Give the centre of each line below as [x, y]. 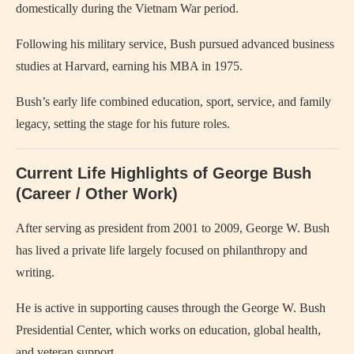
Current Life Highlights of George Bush [164, 173]
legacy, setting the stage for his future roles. [123, 123]
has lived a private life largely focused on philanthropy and [162, 250]
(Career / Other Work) [97, 193]
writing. [35, 272]
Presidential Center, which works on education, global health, [168, 330]
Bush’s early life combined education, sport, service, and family [173, 101]
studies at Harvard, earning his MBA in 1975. [129, 66]
